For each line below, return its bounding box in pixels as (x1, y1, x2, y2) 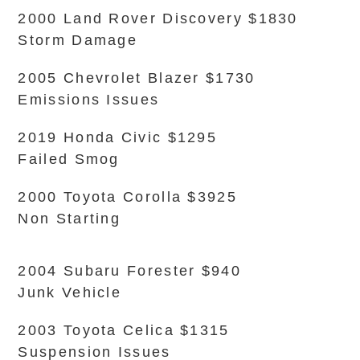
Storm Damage (18, 32, 138, 48)
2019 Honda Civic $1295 (18, 129, 218, 145)
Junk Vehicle (18, 284, 122, 301)
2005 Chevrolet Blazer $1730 (18, 70, 256, 86)
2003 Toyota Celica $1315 (18, 322, 230, 338)
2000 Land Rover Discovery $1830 (18, 10, 298, 27)
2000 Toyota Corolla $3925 (18, 189, 237, 205)
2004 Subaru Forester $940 (18, 263, 241, 279)
